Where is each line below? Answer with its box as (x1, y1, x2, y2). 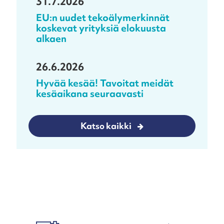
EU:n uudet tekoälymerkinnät (35, 10, 169, 24)
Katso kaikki (80, 119, 131, 131)
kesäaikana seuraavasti (35, 86, 143, 100)
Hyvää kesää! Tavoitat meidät (35, 76, 173, 89)
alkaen (35, 31, 66, 45)
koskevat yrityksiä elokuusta (35, 21, 166, 34)
